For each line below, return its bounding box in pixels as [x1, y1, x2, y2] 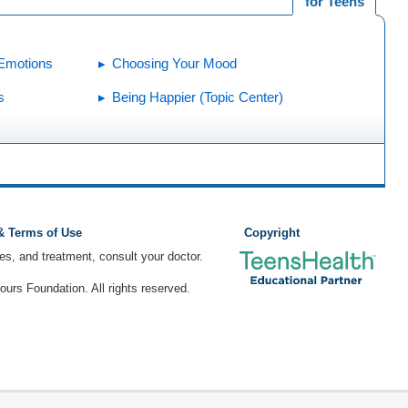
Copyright [244, 226, 301, 240]
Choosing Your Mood [112, 56, 238, 71]
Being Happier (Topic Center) [112, 89, 284, 105]
